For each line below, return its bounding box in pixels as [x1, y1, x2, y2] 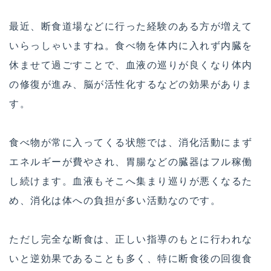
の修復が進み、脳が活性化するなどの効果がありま [9, 77, 253, 90]
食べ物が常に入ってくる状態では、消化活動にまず [9, 135, 253, 148]
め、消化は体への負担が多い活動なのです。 [9, 194, 221, 206]
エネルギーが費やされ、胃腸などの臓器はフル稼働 [9, 155, 253, 168]
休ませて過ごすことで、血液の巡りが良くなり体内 [9, 58, 253, 71]
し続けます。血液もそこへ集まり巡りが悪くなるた [9, 174, 253, 187]
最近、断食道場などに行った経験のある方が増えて [9, 19, 253, 32]
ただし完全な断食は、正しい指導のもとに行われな [9, 232, 253, 245]
